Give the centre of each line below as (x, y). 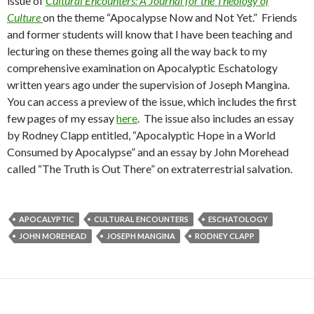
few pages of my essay (62, 118)
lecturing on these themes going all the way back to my (137, 51)
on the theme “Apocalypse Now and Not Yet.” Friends (170, 17)
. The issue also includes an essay (216, 118)
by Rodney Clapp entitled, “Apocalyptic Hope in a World (141, 135)
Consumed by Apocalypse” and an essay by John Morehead (148, 152)
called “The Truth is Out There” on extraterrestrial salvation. (150, 169)
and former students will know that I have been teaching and (150, 34)
